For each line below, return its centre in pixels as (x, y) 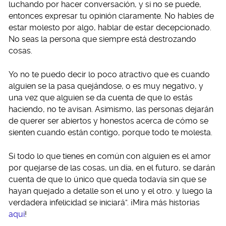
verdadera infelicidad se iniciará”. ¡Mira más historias (104, 202)
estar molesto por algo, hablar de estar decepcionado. (110, 27)
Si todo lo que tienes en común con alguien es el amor (110, 156)
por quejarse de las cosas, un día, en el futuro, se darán (112, 167)
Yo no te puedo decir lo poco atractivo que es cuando (109, 74)
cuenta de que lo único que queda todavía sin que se (107, 179)
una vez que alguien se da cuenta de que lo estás (101, 97)
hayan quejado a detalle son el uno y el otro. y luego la (110, 191)
